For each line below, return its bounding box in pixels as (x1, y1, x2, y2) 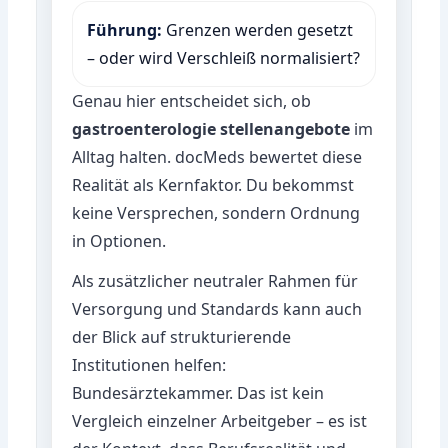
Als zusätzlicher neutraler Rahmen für (72, 269, 359, 292)
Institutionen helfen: (72, 353, 227, 376)
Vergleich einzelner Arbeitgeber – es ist (72, 409, 368, 432)
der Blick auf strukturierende (72, 325, 292, 348)
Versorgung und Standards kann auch (72, 297, 363, 320)
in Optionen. (72, 229, 167, 252)
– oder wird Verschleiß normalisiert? (87, 46, 361, 69)
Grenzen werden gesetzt (162, 18, 354, 41)
